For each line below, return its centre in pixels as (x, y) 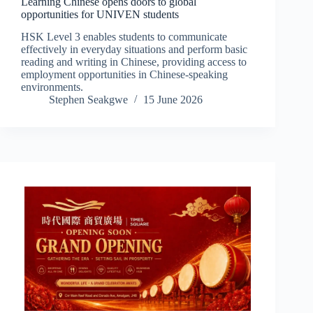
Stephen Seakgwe (88, 100)
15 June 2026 (173, 100)
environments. (52, 87)
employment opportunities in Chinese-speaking (124, 75)
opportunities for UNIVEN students (100, 14)
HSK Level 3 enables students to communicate (124, 37)
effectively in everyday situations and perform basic (134, 50)
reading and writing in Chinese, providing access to (134, 62)
